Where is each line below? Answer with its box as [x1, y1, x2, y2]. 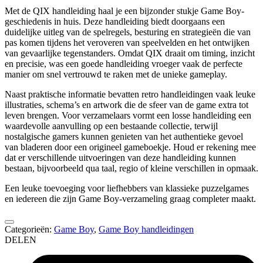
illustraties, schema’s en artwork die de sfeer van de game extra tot [5, 100, 248, 110]
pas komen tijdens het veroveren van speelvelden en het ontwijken [5, 38, 249, 48]
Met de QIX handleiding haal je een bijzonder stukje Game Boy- [5, 6, 244, 16]
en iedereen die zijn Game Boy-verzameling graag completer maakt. [5, 194, 256, 204]
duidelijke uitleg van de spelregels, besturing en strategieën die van [5, 27, 251, 38]
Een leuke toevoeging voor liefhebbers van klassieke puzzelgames [5, 183, 249, 194]
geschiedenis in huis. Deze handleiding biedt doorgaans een [5, 16, 225, 27]
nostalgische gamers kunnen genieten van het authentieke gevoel [5, 131, 243, 142]
